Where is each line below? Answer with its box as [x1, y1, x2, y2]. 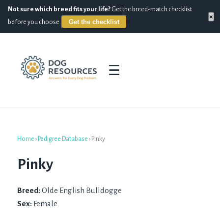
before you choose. [8, 19, 61, 26]
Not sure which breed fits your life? [8, 6, 110, 13]
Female [33, 199, 57, 208]
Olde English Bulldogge [42, 186, 122, 195]
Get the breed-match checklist [110, 6, 192, 13]
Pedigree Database [38, 136, 88, 143]
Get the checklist [69, 18, 119, 26]
